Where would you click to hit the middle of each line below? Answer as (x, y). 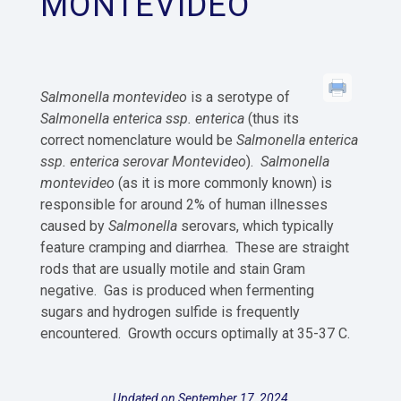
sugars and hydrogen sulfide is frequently (170, 312)
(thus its (273, 119)
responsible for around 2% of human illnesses (184, 205)
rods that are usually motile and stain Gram (173, 269)
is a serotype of (239, 97)
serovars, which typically (256, 226)
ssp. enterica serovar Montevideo (143, 162)
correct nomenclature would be (137, 140)
